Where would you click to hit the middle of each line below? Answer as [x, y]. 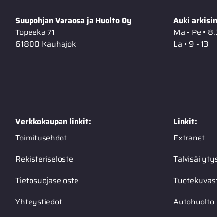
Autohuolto [194, 202]
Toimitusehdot [41, 138]
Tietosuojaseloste [47, 180]
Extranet [189, 138]
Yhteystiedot [39, 202]
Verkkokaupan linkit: [53, 121]
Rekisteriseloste [44, 159]
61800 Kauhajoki [47, 44]
